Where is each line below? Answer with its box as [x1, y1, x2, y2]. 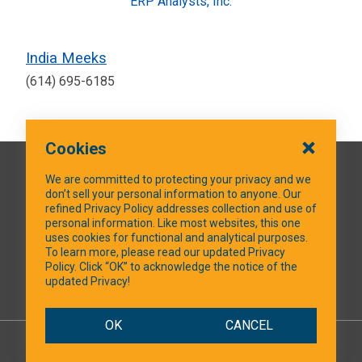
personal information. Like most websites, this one [45, 217, 301, 229]
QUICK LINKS [134, 168, 222, 186]
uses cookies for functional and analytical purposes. [45, 231, 308, 244]
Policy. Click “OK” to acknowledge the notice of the [45, 260, 297, 273]
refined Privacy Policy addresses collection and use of [45, 202, 317, 215]
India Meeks [26, 49, 107, 67]
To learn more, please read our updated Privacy [45, 246, 285, 259]
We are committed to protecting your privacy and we [45, 173, 311, 186]
